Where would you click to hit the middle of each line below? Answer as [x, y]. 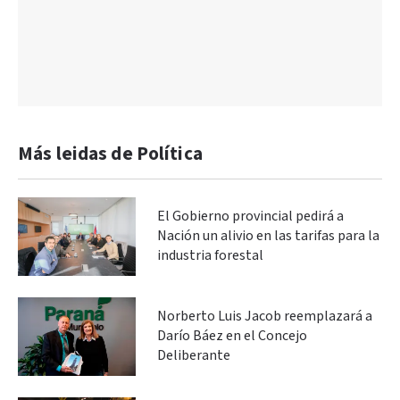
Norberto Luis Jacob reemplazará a [265, 316]
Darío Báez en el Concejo [232, 336]
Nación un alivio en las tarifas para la [268, 236]
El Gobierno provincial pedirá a [250, 216]
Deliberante [194, 355]
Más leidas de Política [110, 154]
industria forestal [210, 255]
